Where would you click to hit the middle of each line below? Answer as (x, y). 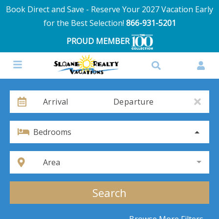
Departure (134, 102)
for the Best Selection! (85, 23)
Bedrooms (52, 132)
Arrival (56, 102)
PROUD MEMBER (99, 41)
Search (109, 193)
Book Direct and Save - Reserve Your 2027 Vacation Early (109, 9)
